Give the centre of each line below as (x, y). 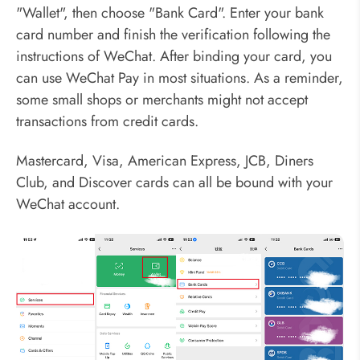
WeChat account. (68, 205)
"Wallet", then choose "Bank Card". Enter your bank (170, 12)
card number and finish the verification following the (173, 34)
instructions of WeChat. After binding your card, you (174, 56)
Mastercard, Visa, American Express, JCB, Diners (165, 161)
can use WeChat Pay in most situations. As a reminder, (180, 78)
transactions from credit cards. (107, 121)
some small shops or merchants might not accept (162, 99)
